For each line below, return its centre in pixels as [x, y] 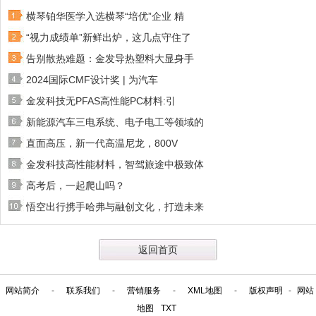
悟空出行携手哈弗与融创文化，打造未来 [115, 206]
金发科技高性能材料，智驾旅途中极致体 [115, 164]
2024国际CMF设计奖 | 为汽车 [92, 79]
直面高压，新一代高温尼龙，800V [102, 143]
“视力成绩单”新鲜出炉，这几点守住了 [109, 37]
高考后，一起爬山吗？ [75, 185]
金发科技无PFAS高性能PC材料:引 [101, 101]
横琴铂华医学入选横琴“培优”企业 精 [105, 16]
